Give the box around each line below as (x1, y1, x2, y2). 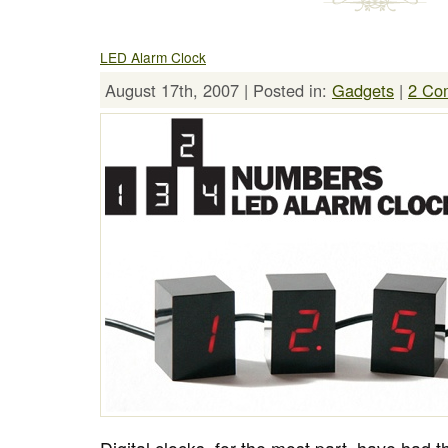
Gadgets (332, 77, 394, 102)
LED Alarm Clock (100, 46, 206, 67)
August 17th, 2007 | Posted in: (105, 77, 332, 102)
